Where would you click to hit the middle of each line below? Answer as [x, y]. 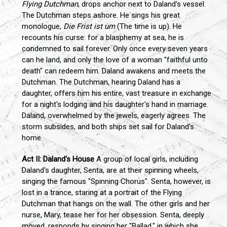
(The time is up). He [148, 27]
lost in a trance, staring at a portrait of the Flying [102, 193]
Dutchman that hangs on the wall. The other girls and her [116, 204]
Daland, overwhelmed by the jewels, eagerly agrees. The [114, 116]
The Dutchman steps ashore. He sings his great [101, 15]
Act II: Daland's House [58, 159]
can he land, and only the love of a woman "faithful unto [115, 60]
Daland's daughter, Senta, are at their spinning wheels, [110, 171]
